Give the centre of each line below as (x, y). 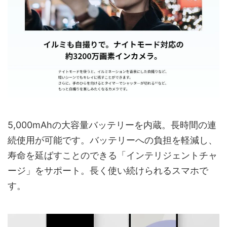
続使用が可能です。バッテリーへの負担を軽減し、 (112, 140)
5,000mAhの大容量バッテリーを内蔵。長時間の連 (112, 125)
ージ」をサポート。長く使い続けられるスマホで (108, 171)
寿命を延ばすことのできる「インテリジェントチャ (112, 156)
